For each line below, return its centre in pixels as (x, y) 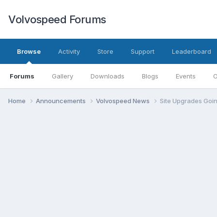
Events (186, 76)
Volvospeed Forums (57, 19)
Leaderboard (192, 51)
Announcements (62, 101)
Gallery (62, 76)
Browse (29, 51)
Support (143, 51)
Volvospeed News (124, 101)
